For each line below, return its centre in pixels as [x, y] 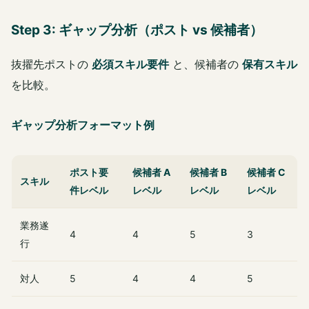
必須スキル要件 [130, 64]
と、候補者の [206, 64]
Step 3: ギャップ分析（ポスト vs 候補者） [137, 30]
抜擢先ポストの [51, 64]
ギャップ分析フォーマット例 [83, 125]
